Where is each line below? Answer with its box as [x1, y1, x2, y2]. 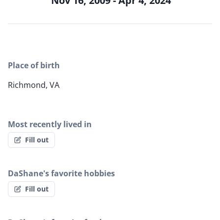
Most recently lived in [8, 119, 92, 130]
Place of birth [8, 60, 60, 71]
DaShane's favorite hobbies [8, 168, 115, 179]
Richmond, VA [8, 80, 59, 91]
